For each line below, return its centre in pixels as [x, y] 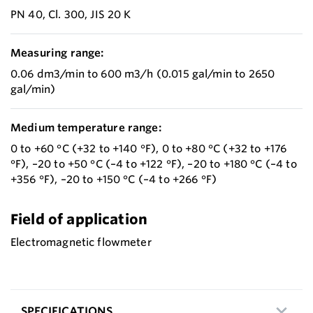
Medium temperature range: [86, 127]
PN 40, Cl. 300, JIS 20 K [71, 14]
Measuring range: [57, 52]
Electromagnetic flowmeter [81, 242]
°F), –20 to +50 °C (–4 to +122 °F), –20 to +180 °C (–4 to [154, 163]
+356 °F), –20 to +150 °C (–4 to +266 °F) [114, 179]
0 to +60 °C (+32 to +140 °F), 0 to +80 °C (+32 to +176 [149, 148]
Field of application [79, 219]
